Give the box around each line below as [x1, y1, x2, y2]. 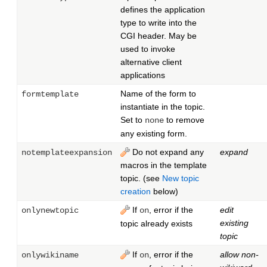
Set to [120, 114, 145, 125]
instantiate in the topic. [120, 101, 205, 111]
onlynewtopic [21, 205, 79, 215]
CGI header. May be [120, 30, 197, 41]
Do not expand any [130, 147, 204, 157]
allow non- [220, 249, 259, 259]
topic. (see [120, 173, 162, 183]
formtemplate [21, 89, 79, 99]
